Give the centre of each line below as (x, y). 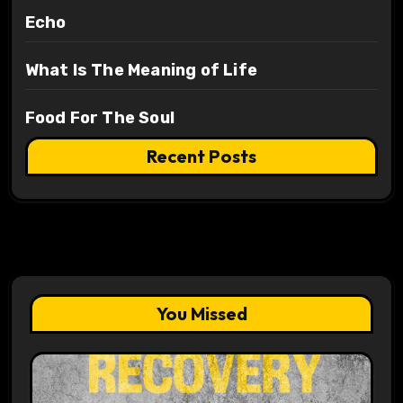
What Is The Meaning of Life (141, 71)
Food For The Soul (99, 118)
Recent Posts (201, 157)
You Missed (201, 314)
